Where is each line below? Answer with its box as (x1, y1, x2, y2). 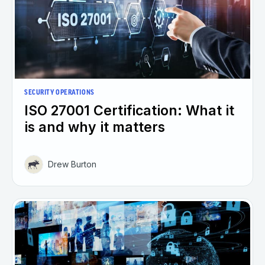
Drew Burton (48, 159, 96, 170)
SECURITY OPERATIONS (24, 89, 95, 97)
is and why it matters (24, 119, 165, 136)
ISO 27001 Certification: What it (24, 102, 234, 119)
